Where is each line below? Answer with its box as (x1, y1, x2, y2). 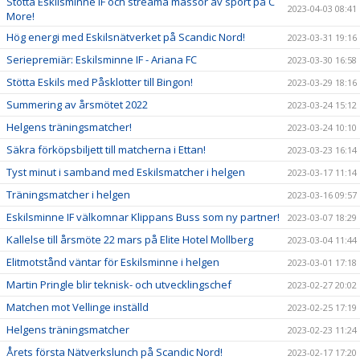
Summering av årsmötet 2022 (6, 97, 148, 112)
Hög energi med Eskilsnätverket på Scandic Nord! (6, 30, 245, 44)
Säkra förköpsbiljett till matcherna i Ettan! (6, 142, 206, 157)
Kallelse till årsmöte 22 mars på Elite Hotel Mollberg (6, 232, 253, 247)
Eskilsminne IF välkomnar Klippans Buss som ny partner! (6, 210, 280, 224)
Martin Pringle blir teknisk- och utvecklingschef (6, 277, 231, 292)
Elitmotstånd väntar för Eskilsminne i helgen (6, 255, 219, 269)
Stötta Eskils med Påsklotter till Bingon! (6, 75, 193, 89)
